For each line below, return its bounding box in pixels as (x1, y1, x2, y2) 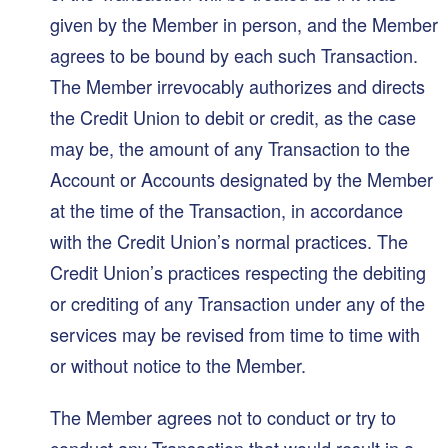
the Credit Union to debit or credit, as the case (50, 104, 416, 131)
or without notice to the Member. (50, 352, 306, 379)
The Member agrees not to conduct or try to (50, 403, 396, 430)
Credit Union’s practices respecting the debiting (50, 259, 426, 286)
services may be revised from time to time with (50, 321, 420, 348)
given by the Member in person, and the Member (50, 11, 438, 38)
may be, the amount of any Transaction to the (50, 135, 410, 162)
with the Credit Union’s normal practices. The (50, 228, 408, 255)
